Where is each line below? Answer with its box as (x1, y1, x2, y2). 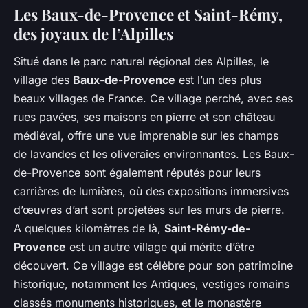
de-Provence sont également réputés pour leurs (14, 165, 261, 179)
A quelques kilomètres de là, (14, 221, 164, 235)
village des (14, 72, 73, 87)
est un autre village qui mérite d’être (66, 239, 254, 254)
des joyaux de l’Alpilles (14, 23, 173, 44)
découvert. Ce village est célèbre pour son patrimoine (14, 258, 293, 272)
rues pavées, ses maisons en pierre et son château (14, 109, 275, 124)
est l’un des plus (175, 72, 261, 87)
